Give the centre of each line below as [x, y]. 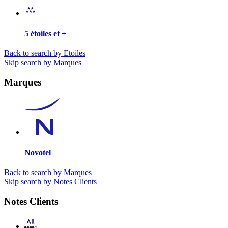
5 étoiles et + [45, 33]
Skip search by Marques [43, 62]
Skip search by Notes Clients [50, 181]
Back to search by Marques [48, 172]
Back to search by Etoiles [45, 53]
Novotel [38, 152]
